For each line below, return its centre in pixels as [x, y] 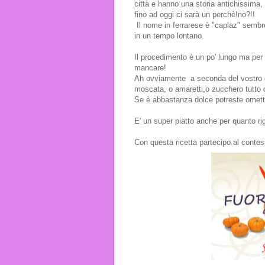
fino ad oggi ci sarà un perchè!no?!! [195, 14]
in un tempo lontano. [169, 35]
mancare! [150, 67]
